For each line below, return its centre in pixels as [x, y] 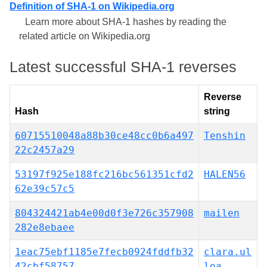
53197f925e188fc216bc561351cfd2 [104, 174]
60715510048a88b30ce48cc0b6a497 [104, 136]
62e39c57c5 [45, 189]
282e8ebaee [45, 227]
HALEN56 [225, 174]
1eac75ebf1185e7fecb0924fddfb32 [104, 252]
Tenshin [225, 136]
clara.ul [228, 252]
